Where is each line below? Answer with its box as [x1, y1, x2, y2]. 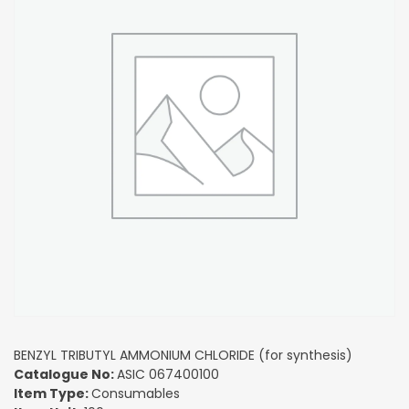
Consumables [91, 383, 180, 403]
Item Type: [14, 383, 91, 403]
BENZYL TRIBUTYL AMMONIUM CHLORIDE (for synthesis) [14, 345, 352, 364]
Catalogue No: [14, 364, 117, 383]
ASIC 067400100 [117, 364, 219, 383]
